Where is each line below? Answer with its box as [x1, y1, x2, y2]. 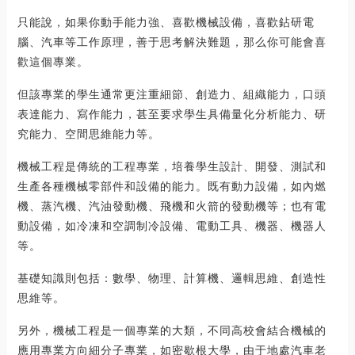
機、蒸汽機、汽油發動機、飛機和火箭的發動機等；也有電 [17, 199, 326, 212]
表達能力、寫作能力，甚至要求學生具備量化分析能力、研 [17, 107, 326, 120]
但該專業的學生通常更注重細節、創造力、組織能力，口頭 [17, 87, 326, 101]
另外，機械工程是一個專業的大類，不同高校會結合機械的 [17, 323, 326, 337]
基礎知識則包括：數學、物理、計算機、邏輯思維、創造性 [17, 271, 326, 284]
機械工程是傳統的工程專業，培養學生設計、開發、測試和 [17, 159, 326, 173]
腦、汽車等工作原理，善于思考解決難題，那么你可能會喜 [17, 35, 326, 48]
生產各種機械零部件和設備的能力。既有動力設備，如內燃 [17, 179, 326, 193]
